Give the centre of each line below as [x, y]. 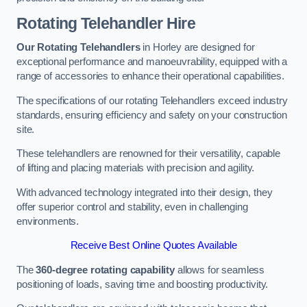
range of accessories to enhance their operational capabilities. [150, 76]
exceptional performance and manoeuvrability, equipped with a [152, 62]
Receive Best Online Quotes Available [153, 246]
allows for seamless [220, 270]
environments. [48, 221]
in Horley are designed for [197, 48]
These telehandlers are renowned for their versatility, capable [148, 154]
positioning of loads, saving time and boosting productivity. [143, 284]
